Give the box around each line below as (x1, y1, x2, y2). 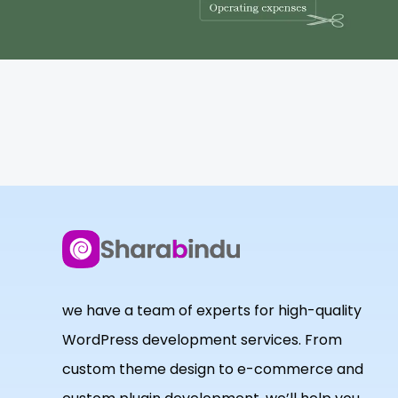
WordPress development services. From (62, 329, 342, 350)
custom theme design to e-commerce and (62, 358, 363, 379)
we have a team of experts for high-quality (62, 299, 362, 321)
